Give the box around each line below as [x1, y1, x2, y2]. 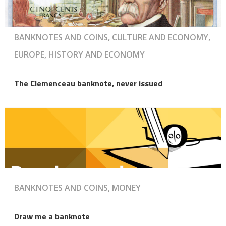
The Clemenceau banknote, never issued [14, 77, 162, 89]
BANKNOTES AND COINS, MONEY [14, 182, 141, 193]
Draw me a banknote [14, 210, 90, 222]
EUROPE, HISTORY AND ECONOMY [14, 48, 145, 60]
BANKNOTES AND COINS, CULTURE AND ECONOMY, [14, 31, 210, 43]
